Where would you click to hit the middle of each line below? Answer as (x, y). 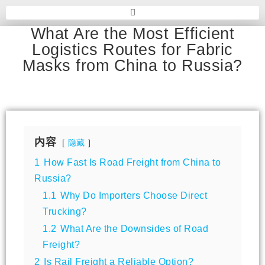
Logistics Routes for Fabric (132, 49)
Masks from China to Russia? (132, 65)
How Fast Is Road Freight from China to (132, 162)
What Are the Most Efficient (132, 33)
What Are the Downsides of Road (134, 228)
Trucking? (65, 211)
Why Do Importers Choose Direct (134, 195)
